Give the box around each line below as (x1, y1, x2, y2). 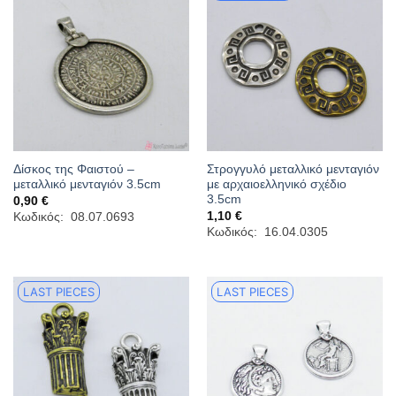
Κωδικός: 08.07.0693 (12, 210, 134, 225)
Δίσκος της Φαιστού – (12, 163, 134, 177)
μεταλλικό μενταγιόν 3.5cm (12, 178, 161, 192)
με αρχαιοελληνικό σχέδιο (206, 178, 346, 192)
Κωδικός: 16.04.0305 (206, 225, 328, 240)
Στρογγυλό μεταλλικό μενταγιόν (206, 163, 379, 177)
